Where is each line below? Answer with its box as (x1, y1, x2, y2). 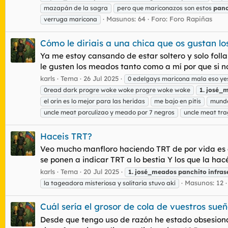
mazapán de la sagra (44, 4, 108, 12)
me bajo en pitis (154, 97, 201, 105)
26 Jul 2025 (83, 74, 119, 83)
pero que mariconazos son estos (117, 4, 213, 12)
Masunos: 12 (185, 179, 223, 187)
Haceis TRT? (40, 130, 92, 141)
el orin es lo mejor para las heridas (44, 97, 145, 105)
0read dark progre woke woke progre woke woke (44, 86, 190, 94)
